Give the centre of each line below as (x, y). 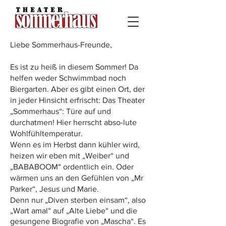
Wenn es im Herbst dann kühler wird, (75, 145)
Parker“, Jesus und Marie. (54, 189)
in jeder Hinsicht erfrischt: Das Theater (77, 100)
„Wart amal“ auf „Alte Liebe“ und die (74, 211)
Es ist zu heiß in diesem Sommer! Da (74, 67)
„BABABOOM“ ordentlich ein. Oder (72, 167)
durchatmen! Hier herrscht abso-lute (73, 122)
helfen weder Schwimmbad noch (68, 78)
